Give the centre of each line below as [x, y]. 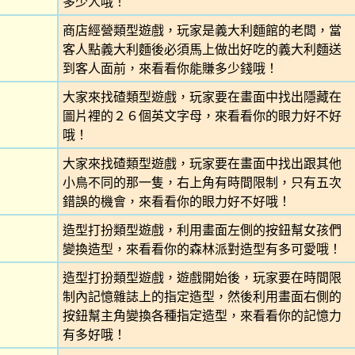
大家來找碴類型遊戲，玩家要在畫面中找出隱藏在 [202, 97]
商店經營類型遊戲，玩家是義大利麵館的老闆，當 [202, 31]
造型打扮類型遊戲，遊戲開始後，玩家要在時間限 [202, 278]
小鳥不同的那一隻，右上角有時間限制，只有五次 [202, 183]
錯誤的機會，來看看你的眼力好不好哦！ [176, 202]
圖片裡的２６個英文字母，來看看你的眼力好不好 [202, 116]
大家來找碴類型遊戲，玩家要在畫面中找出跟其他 [202, 164]
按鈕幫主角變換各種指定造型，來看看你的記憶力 [202, 316]
